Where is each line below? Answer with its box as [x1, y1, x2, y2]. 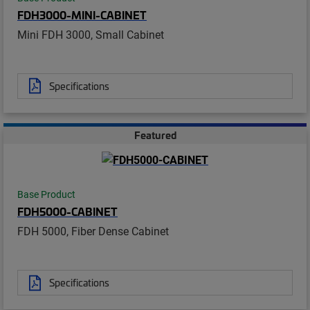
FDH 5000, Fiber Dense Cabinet [17, 224, 169, 239]
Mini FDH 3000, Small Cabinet [17, 26, 164, 42]
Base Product [17, 188, 75, 201]
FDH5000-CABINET [17, 203, 118, 219]
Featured [134, 127, 176, 142]
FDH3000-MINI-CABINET [17, 6, 147, 22]
